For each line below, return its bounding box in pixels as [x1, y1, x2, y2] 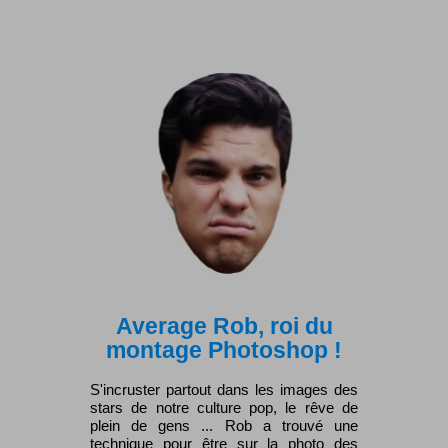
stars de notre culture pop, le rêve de [90, 399, 358, 416]
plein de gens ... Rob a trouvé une [90, 417, 358, 434]
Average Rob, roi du [115, 313, 333, 340]
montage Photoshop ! [106, 337, 342, 364]
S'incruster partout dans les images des [90, 381, 358, 398]
